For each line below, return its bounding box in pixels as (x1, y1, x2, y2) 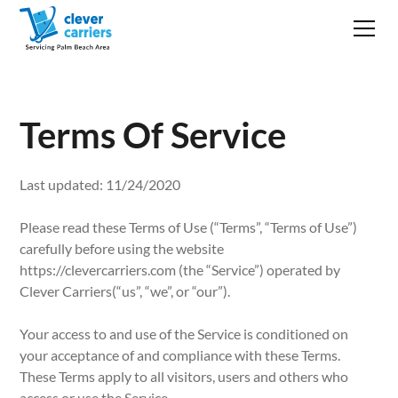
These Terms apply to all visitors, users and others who (20, 368, 349, 385)
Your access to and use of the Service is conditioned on (20, 325, 349, 342)
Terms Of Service (20, 114, 287, 156)
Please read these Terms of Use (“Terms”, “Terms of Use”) (20, 219, 358, 235)
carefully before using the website (20, 240, 225, 257)
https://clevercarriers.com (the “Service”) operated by (20, 261, 341, 278)
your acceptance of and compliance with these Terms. (20, 346, 341, 363)
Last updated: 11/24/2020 (20, 176, 181, 193)
